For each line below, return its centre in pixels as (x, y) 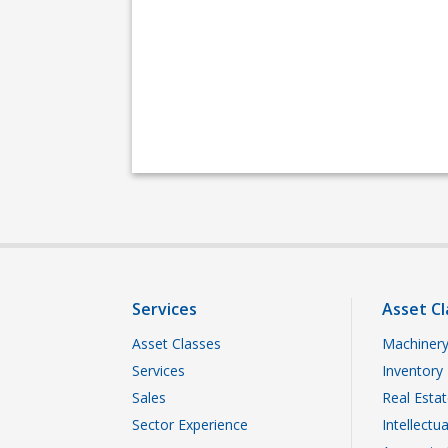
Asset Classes (176, 343)
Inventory (412, 370)
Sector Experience (190, 424)
